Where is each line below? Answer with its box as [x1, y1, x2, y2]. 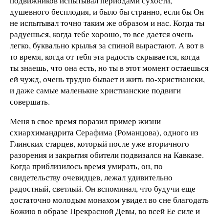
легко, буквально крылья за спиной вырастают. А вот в [10, 39, 204, 51]
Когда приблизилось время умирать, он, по [10, 160, 163, 172]
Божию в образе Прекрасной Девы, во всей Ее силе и [10, 205, 200, 217]
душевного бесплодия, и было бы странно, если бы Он [10, 5, 204, 17]
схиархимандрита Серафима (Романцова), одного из [10, 126, 198, 138]
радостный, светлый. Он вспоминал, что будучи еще [10, 182, 196, 194]
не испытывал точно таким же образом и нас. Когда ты [10, 17, 204, 28]
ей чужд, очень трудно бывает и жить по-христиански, [10, 73, 205, 85]
